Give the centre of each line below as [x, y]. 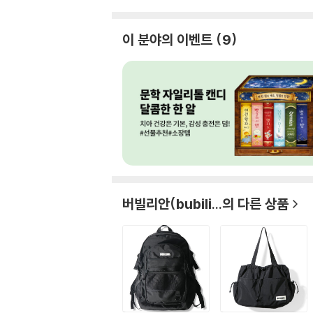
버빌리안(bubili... [172, 204]
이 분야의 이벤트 [167, 39]
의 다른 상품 [255, 204]
